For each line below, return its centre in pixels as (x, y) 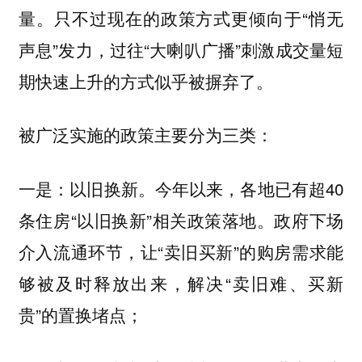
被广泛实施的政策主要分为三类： (145, 135)
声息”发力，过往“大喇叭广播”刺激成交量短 (181, 49)
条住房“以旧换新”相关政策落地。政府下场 (181, 220)
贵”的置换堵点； (83, 315)
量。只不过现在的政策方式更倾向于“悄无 (181, 17)
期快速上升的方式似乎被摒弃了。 (148, 80)
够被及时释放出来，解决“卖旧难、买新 (181, 283)
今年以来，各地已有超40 (249, 189)
